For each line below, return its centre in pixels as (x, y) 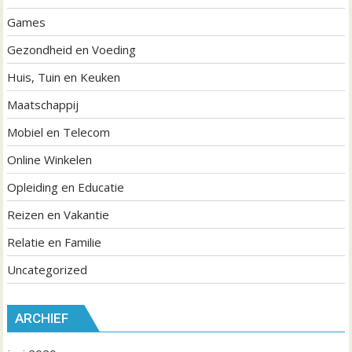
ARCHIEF (42, 319)
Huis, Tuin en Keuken (64, 77)
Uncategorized (48, 269)
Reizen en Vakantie (59, 214)
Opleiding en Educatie (66, 187)
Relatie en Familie (55, 242)
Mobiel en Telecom (59, 132)
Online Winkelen (50, 159)
